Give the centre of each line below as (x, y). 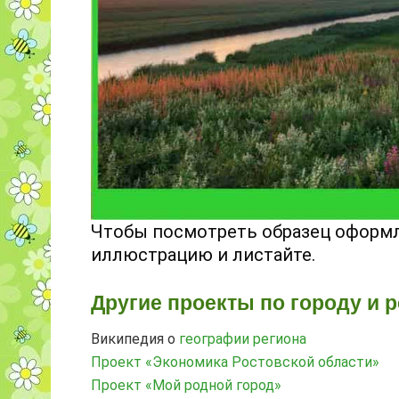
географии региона (243, 338)
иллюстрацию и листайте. (203, 255)
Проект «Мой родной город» (186, 385)
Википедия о (135, 338)
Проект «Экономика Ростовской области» (235, 362)
